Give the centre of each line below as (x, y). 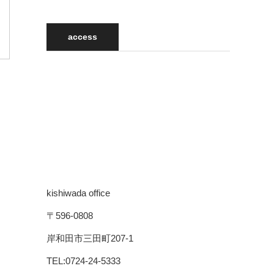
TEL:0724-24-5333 (83, 261)
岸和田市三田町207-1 (90, 238)
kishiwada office (78, 193)
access (83, 36)
